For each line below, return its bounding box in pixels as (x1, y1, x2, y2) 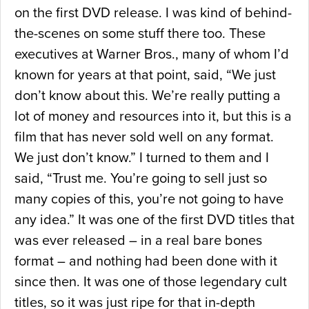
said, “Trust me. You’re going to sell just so (14, 170, 267, 188)
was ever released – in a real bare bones (14, 232, 262, 250)
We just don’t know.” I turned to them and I (14, 150, 269, 167)
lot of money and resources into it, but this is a (14, 108, 292, 126)
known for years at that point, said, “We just (14, 67, 276, 84)
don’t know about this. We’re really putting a (14, 88, 281, 105)
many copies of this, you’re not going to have (14, 191, 283, 208)
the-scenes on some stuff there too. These (14, 26, 266, 43)
